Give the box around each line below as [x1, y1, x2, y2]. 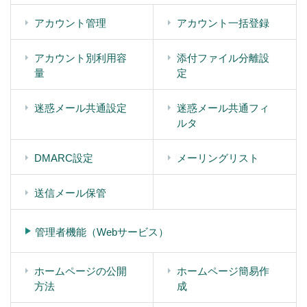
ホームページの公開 [34, 265, 127, 277]
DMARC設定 [34, 151, 93, 164]
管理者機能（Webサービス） [35, 225, 169, 238]
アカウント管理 [34, 16, 106, 29]
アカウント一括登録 [177, 16, 269, 29]
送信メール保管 [34, 186, 106, 199]
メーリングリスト [177, 151, 259, 164]
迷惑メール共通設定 [34, 101, 127, 114]
